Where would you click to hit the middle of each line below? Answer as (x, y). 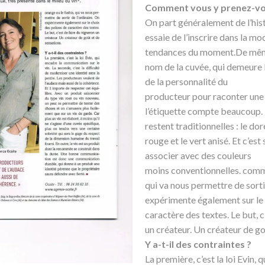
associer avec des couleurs (198, 156)
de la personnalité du (186, 82)
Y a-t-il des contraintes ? (198, 244)
